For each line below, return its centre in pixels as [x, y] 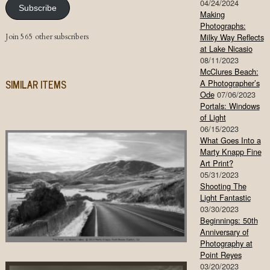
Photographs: [223, 26]
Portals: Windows [230, 106]
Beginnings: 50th [229, 221]
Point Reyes [221, 255]
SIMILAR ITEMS [36, 85]
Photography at [226, 243]
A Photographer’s [230, 83]
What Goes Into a [230, 140]
